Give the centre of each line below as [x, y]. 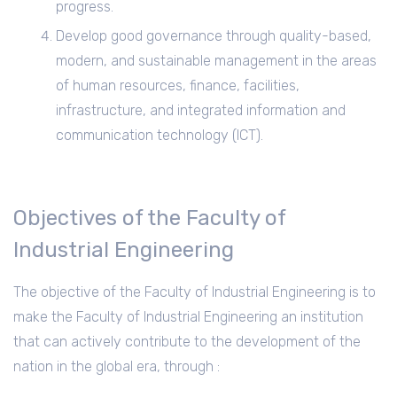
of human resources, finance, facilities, [178, 86]
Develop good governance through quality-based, [214, 36]
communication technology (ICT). [160, 136]
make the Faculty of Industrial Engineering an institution [188, 316]
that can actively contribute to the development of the [187, 341]
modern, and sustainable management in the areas [216, 61]
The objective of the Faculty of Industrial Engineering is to [195, 292]
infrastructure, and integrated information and [201, 111]
